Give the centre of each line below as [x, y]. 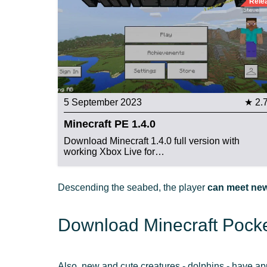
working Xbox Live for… [114, 151]
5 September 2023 [103, 102]
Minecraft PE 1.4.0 [110, 124]
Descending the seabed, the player [133, 187]
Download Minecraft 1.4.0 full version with [152, 141]
